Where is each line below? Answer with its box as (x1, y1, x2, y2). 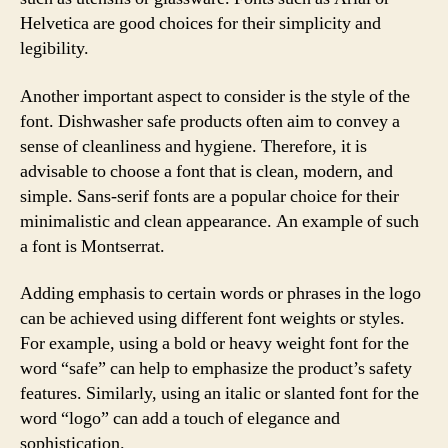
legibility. (20, 37, 89, 60)
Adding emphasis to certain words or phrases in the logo (20, 282, 421, 305)
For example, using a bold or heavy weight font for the (20, 332, 409, 355)
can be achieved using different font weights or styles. (20, 307, 405, 330)
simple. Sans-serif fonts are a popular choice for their (20, 184, 399, 208)
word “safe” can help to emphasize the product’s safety (20, 357, 412, 380)
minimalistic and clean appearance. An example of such (20, 209, 419, 233)
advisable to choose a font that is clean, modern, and (20, 159, 393, 183)
